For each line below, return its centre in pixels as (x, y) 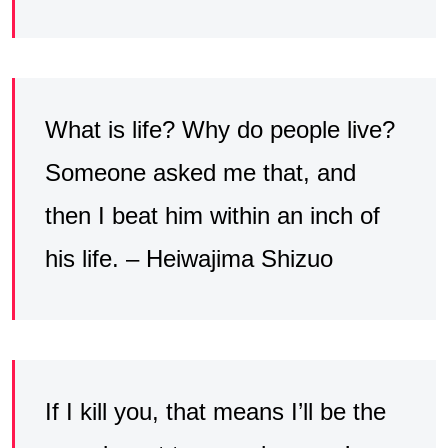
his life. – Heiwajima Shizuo (189, 259)
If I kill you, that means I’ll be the (215, 412)
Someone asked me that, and (200, 173)
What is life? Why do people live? (220, 130)
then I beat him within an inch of (212, 216)
